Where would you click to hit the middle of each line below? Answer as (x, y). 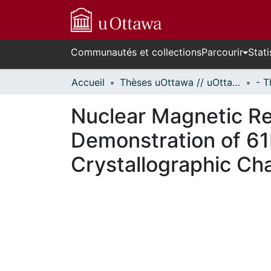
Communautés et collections (136, 52)
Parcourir (222, 52)
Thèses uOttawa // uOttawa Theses (236, 82)
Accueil (88, 82)
